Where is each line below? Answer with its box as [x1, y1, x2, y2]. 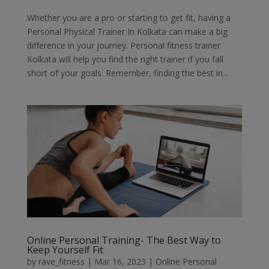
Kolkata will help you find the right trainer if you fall [26, 53, 223, 65]
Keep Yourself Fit [26, 243, 103, 257]
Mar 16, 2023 [94, 256, 146, 268]
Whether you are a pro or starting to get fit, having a [26, 11, 231, 23]
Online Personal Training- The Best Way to [26, 234, 221, 247]
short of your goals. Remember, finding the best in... [26, 67, 228, 79]
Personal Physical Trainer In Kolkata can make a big [26, 25, 228, 37]
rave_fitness [38, 256, 85, 268]
